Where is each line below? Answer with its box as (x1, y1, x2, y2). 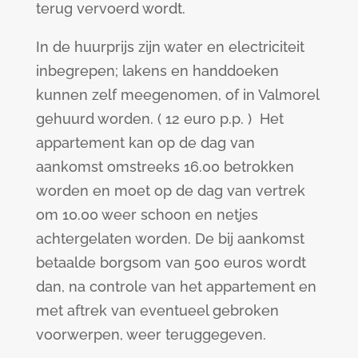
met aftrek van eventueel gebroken (35, 302, 279, 320)
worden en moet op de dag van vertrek (35, 182, 305, 200)
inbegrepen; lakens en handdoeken (35, 62, 279, 80)
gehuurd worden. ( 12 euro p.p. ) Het (35, 110, 284, 128)
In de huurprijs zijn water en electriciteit (35, 38, 304, 56)
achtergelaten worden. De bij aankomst (35, 230, 304, 248)
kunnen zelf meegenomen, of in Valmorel (35, 86, 319, 104)
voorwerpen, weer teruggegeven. (35, 326, 266, 344)
